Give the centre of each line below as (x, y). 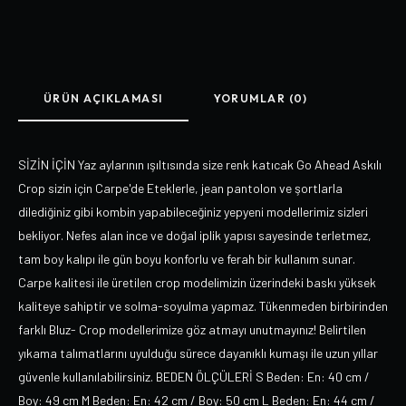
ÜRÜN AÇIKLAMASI (103, 98)
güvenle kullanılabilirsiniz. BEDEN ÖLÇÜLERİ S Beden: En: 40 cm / (194, 377)
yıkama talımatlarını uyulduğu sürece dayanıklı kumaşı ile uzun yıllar (198, 353)
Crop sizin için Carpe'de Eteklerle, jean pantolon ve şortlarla (180, 188)
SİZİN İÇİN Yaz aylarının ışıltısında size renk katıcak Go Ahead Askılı (200, 164)
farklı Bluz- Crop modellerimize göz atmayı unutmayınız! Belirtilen (192, 329)
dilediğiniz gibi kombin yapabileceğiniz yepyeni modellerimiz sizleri (193, 212)
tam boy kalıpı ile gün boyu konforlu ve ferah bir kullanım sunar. (187, 259)
